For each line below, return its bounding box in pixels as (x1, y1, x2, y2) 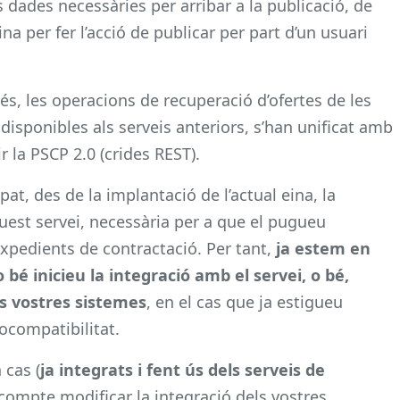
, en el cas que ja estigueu (146, 290, 343, 312)
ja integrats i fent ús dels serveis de (40, 358, 325, 380)
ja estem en (271, 237, 371, 259)
